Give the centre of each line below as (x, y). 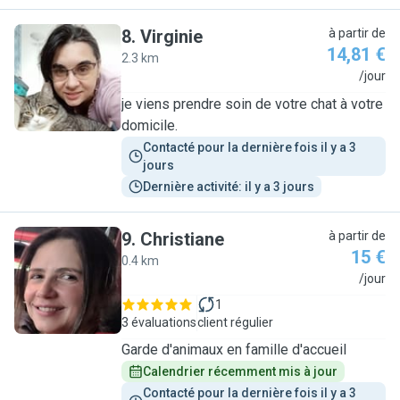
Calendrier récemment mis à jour (240, 371)
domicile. (150, 125)
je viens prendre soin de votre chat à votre (252, 104)
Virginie (171, 37)
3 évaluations (159, 322)
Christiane (182, 239)
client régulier (235, 322)
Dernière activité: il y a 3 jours (229, 187)
